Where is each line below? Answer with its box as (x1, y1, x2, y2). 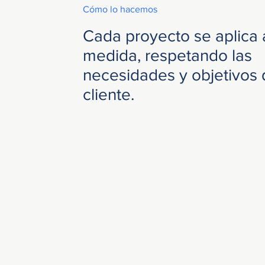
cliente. (82, 85, 134, 104)
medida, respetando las (82, 46, 252, 65)
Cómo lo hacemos (82, 4, 157, 15)
